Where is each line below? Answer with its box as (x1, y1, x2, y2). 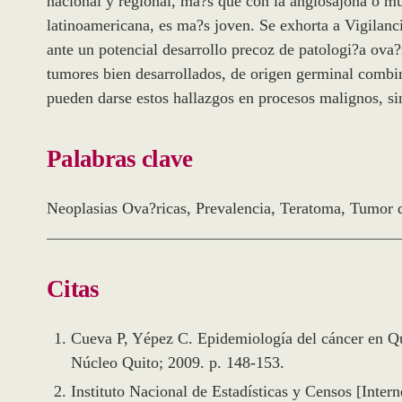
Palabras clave (47, 144, 193, 172)
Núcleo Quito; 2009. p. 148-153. (71, 354, 284, 372)
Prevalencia (196, 199, 271, 218)
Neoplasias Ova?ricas (58, 199, 187, 218)
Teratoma (280, 199, 341, 218)
